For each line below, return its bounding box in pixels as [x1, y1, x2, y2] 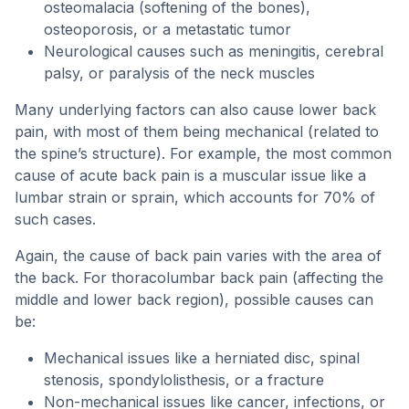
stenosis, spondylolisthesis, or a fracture [44, 371, 324, 389]
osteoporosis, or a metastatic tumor [44, 20, 291, 38]
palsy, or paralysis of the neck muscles [44, 64, 315, 82]
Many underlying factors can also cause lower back [15, 100, 376, 119]
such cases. [15, 210, 96, 228]
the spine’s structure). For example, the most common [15, 144, 392, 163]
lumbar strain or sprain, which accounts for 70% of [15, 188, 375, 206]
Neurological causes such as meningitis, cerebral [44, 42, 383, 60]
